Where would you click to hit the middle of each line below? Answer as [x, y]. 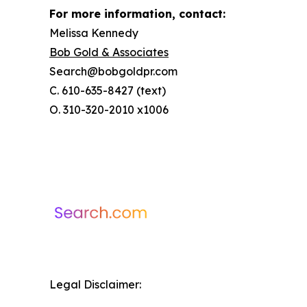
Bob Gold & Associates [109, 52]
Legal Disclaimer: [95, 284]
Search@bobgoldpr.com [113, 71]
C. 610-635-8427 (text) [108, 90]
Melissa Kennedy [94, 33]
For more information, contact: [137, 14]
